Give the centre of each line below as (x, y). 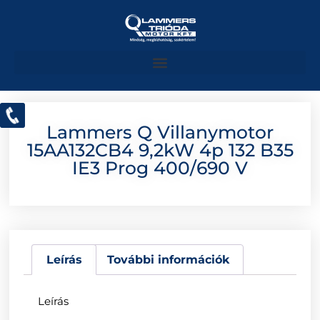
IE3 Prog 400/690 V (160, 168)
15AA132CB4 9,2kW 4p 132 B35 (160, 150)
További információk (168, 259)
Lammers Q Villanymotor (160, 132)
